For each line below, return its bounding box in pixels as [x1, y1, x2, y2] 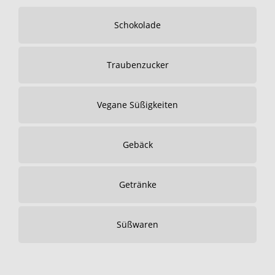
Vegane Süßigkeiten [97, 99, 178, 110]
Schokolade [114, 19, 161, 31]
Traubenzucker [106, 59, 169, 71]
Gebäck [122, 139, 153, 150]
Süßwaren [117, 219, 158, 230]
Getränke [118, 179, 157, 190]
